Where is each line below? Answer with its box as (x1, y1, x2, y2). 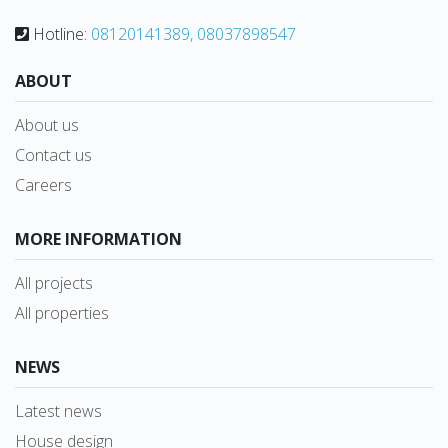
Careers (15, 173, 72, 196)
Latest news (15, 399, 102, 422)
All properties (15, 301, 109, 324)
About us (15, 113, 79, 136)
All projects (15, 271, 93, 294)
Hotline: (33, 22, 87, 45)
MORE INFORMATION (15, 227, 182, 250)
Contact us (15, 143, 92, 166)
